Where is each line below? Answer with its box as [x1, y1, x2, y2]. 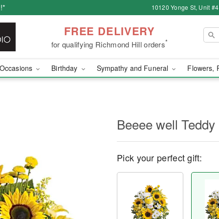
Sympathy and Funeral [96, 63, 171, 73]
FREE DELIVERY [64, 22, 155, 39]
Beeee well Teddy [117, 115, 215, 133]
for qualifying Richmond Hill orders [51, 39, 166, 49]
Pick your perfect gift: [117, 151, 202, 164]
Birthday [51, 63, 80, 73]
